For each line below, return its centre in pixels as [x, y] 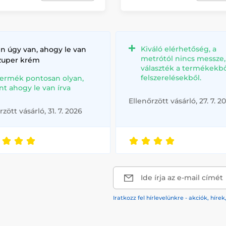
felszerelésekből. [171, 78]
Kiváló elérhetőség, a [179, 49]
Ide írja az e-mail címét [182, 178]
